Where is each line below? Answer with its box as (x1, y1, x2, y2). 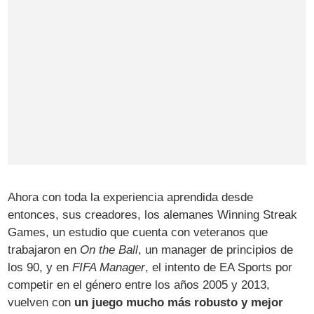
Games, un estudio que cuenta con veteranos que (8, 225, 268, 239)
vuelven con (8, 295, 75, 309)
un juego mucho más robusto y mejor (74, 295, 284, 309)
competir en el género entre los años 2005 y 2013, (8, 278, 271, 292)
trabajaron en (8, 243, 81, 257)
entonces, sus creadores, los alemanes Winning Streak (8, 207, 298, 221)
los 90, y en (8, 260, 73, 274)
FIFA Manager (72, 260, 146, 274)
